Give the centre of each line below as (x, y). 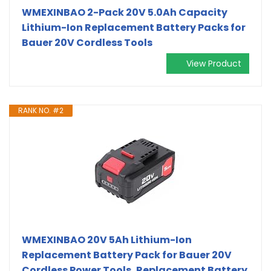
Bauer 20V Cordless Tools (87, 42)
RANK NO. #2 (41, 110)
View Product (214, 63)
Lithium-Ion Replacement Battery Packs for (134, 27)
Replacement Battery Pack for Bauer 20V (127, 255)
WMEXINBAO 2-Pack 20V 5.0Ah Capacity (125, 12)
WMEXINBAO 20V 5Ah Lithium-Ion (107, 240)
